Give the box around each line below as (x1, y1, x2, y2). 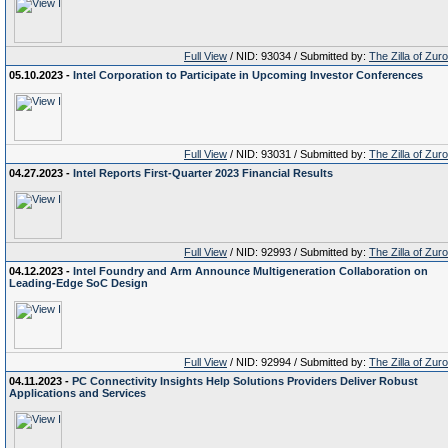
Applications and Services (9, 387, 146, 399)
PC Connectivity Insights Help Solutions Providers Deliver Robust (72, 375, 418, 387)
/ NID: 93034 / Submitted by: (227, 50, 369, 62)
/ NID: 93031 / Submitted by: (227, 148, 369, 160)
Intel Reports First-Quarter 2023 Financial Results (73, 167, 333, 179)
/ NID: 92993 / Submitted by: (227, 246, 369, 258)
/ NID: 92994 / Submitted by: (227, 356, 369, 368)
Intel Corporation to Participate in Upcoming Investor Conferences (73, 69, 423, 81)
